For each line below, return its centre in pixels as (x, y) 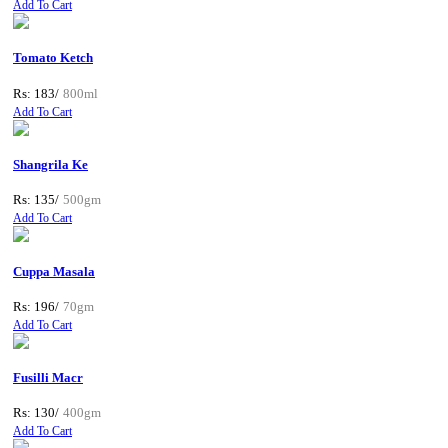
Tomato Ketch (53, 58)
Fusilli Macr (48, 378)
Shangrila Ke (50, 165)
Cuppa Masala (54, 271)
